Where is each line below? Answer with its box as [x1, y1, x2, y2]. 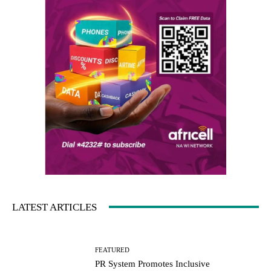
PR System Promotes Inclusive [95, 259, 211, 269]
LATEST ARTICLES [12, 201, 97, 213]
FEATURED [95, 246, 130, 254]
